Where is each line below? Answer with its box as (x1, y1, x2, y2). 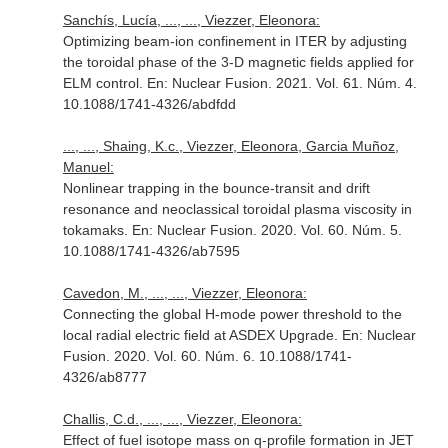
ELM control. (62, 75, 147, 91)
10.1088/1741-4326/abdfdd (62, 96, 236, 112)
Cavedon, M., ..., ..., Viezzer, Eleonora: (62, 285, 307, 301)
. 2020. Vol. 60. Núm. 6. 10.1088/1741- (105, 348, 352, 364)
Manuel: (62, 159, 114, 175)
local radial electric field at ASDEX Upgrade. (62, 327, 342, 343)
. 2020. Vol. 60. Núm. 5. (252, 222, 402, 238)
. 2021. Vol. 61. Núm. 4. (267, 75, 417, 91)
